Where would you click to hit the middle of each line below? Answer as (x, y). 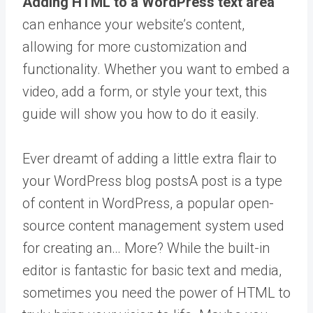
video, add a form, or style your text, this (145, 92)
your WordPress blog (89, 181)
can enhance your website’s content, (133, 24)
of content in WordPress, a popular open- (148, 203)
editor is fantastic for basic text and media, (152, 270)
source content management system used (153, 226)
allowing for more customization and (135, 47)
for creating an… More (90, 248)
